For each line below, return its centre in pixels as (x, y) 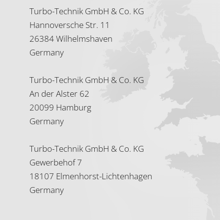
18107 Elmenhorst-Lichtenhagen (91, 176)
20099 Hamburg (60, 107)
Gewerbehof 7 (56, 162)
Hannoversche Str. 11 (70, 25)
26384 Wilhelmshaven (71, 38)
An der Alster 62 (59, 93)
